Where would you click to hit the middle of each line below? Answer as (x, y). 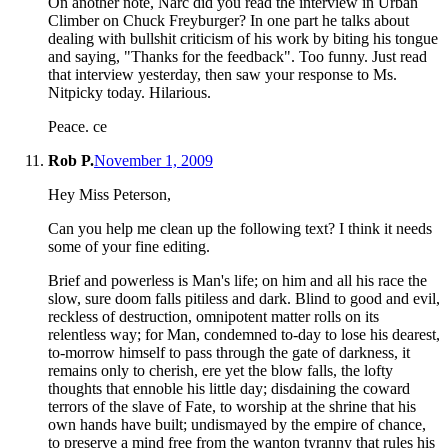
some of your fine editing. (129, 247)
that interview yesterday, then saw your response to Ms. (222, 75)
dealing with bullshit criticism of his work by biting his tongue (243, 39)
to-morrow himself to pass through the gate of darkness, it (229, 353)
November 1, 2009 (153, 161)
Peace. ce (77, 127)
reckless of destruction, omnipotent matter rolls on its (213, 317)
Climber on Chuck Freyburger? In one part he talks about (228, 21)
